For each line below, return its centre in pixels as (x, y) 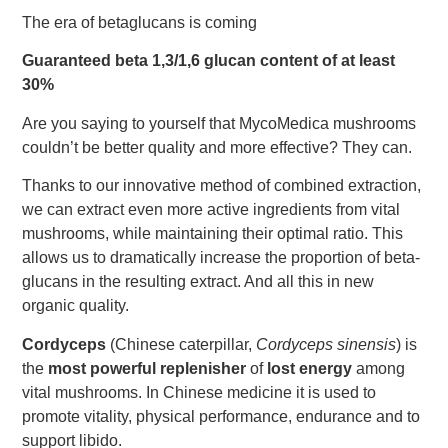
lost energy (309, 368)
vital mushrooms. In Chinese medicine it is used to (199, 392)
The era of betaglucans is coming (139, 22)
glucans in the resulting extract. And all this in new (198, 282)
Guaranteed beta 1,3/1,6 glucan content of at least (208, 61)
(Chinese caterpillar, (183, 344)
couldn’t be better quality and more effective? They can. (217, 147)
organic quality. (75, 306)
